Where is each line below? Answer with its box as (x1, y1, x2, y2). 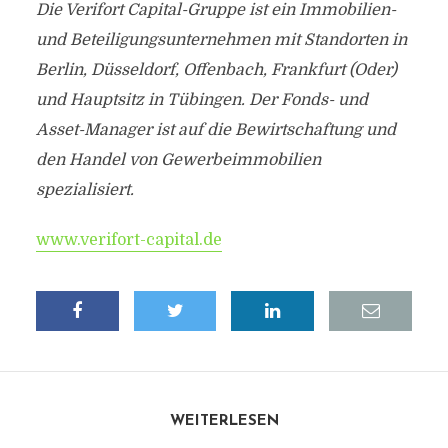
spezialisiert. (35, 181, 134, 199)
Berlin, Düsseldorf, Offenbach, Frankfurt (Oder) (35, 61, 397, 79)
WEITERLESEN (169, 414, 279, 429)
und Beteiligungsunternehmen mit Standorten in (35, 31, 407, 49)
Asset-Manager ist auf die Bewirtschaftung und (35, 121, 396, 139)
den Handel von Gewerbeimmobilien (35, 151, 321, 169)
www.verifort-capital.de (35, 231, 222, 249)
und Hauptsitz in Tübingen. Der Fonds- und (35, 91, 368, 109)
